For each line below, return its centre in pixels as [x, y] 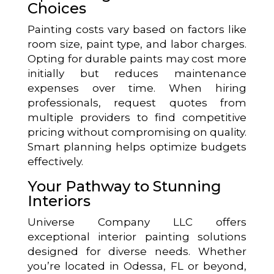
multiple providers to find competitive [137, 117]
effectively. [55, 161]
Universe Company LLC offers [137, 222]
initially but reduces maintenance [137, 73]
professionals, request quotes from [137, 102]
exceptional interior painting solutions [137, 236]
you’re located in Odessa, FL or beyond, [137, 266]
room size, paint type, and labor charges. [137, 44]
